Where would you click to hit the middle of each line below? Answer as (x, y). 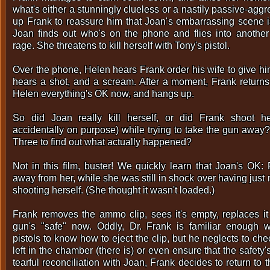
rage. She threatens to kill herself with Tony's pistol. (121, 46)
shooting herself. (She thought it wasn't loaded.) (114, 190)
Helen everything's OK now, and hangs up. (103, 94)
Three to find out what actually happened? (102, 142)
